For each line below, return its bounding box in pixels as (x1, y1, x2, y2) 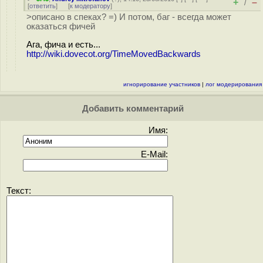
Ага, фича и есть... (26, 39, 100, 49)
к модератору (70, 2, 110, 9)
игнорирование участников (123, 81, 200, 87)
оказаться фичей (26, 22, 95, 31)
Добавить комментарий (79, 104, 184, 113)
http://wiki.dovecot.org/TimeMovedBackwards (26, 49, 201, 59)
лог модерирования (205, 81, 262, 87)
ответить (29, 2, 56, 9)
